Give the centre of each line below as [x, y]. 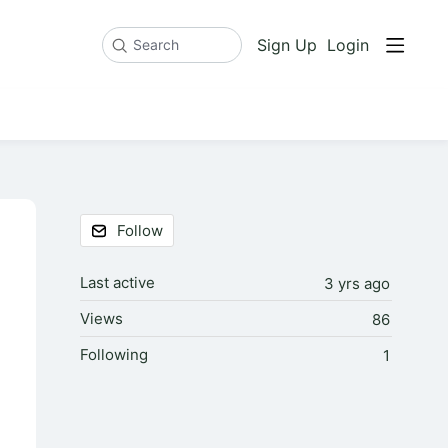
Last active [117, 282]
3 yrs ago [357, 283]
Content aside [135, 219]
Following [114, 354]
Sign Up [287, 44]
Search [128, 53]
